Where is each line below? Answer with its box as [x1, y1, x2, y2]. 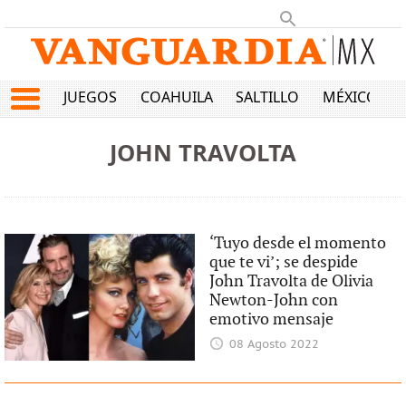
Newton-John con [209, 291, 339, 310]
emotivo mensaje [209, 310, 334, 329]
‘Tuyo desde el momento [209, 234, 387, 253]
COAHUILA [140, 87, 213, 108]
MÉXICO [322, 87, 378, 108]
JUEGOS [63, 87, 118, 108]
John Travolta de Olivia [209, 272, 374, 291]
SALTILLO [236, 87, 300, 108]
